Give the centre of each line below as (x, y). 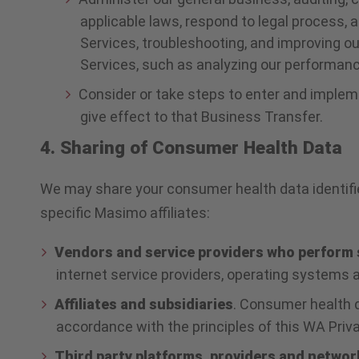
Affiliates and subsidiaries (144, 304)
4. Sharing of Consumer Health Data (191, 147)
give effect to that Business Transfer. (201, 116)
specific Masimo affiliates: (125, 212)
